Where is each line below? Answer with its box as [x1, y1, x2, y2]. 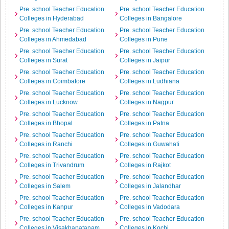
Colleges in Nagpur [120, 99, 174, 106]
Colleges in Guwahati [120, 141, 179, 148]
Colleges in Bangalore [120, 15, 182, 22]
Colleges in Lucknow [19, 99, 78, 106]
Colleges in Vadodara [120, 203, 180, 211]
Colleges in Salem [19, 182, 71, 190]
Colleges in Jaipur [120, 57, 170, 64]
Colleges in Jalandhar [120, 182, 181, 190]
